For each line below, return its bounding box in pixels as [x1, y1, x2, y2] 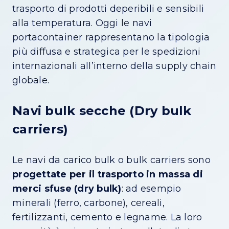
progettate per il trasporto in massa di [12, 169, 203, 180]
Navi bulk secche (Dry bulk [12, 103, 192, 119]
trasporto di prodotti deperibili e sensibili [12, 3, 204, 15]
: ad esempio [121, 183, 181, 195]
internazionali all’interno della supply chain [12, 60, 217, 72]
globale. [12, 75, 49, 86]
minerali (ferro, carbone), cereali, [12, 197, 165, 209]
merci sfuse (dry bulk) [12, 183, 122, 195]
